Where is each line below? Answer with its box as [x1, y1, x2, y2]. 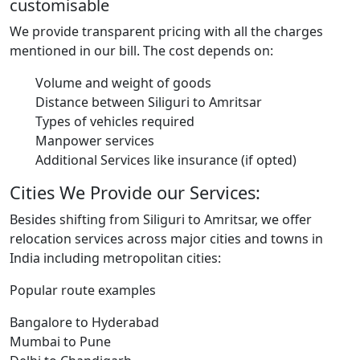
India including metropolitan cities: [10, 249, 221, 268]
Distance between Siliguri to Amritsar [35, 93, 262, 112]
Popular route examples [10, 281, 156, 300]
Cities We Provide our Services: [10, 181, 260, 205]
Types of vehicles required [35, 112, 194, 131]
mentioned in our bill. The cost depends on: [10, 42, 273, 60]
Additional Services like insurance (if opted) [35, 151, 297, 170]
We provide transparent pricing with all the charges [10, 22, 323, 41]
